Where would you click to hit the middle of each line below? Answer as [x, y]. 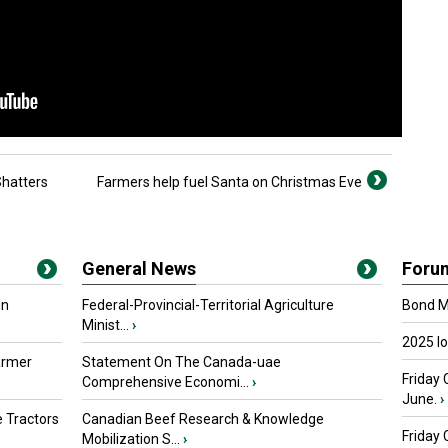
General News [139, 268]
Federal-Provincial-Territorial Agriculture [208, 305]
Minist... [105, 325]
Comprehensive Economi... [165, 382]
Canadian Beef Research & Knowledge [203, 419]
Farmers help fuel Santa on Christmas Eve [229, 182]
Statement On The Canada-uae [181, 362]
